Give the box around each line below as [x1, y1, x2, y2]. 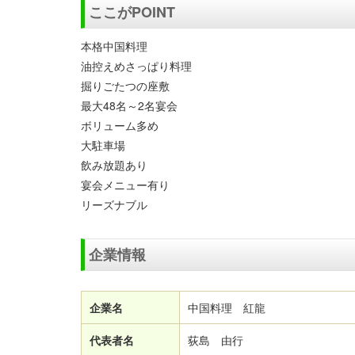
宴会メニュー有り [81, 177, 170, 193]
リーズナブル [81, 197, 147, 212]
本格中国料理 [81, 38, 147, 54]
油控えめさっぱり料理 [81, 58, 192, 74]
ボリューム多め [81, 117, 158, 133]
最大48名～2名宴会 [81, 97, 177, 113]
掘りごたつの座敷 [81, 78, 170, 94]
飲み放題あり [81, 157, 147, 173]
